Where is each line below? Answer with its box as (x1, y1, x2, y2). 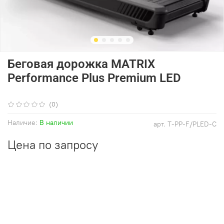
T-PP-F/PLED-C (167, 119, 216, 128)
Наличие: (7, 117, 37, 127)
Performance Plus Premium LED (7, 70, 181, 85)
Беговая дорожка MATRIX (7, 56, 155, 71)
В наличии (39, 117, 73, 127)
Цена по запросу (7, 136, 98, 152)
